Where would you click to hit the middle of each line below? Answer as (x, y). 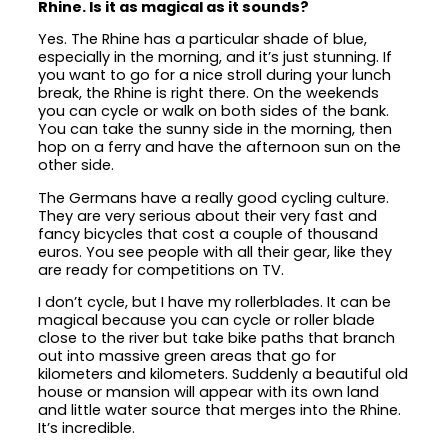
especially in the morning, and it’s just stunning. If (215, 57)
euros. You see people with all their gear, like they (215, 251)
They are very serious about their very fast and (208, 215)
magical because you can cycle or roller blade (207, 320)
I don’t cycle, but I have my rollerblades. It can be (215, 302)
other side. (76, 165)
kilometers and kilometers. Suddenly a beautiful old (223, 374)
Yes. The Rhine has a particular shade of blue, (203, 39)
